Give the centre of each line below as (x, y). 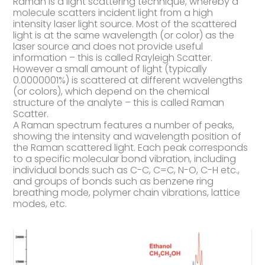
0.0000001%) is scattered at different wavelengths (128, 80)
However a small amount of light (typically (110, 69)
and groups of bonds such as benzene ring (114, 181)
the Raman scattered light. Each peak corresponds (131, 147)
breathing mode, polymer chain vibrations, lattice (127, 192)
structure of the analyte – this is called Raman (119, 102)
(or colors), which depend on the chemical (112, 91)
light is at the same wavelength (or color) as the (124, 35)
